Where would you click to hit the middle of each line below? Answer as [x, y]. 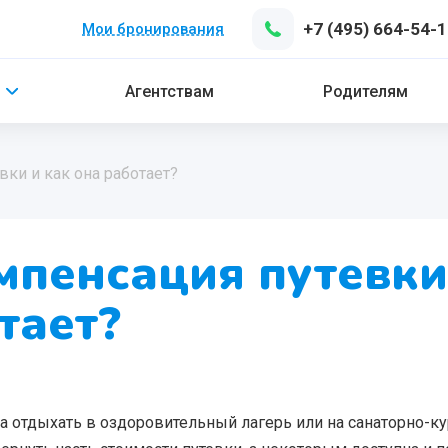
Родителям [365, 91]
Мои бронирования [153, 29]
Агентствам [169, 91]
